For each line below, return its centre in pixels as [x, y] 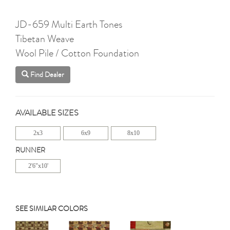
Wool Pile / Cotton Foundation [77, 53]
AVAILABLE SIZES [47, 113]
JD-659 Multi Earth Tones [69, 24]
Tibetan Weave [45, 38]
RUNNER [30, 150]
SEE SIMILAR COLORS [52, 209]
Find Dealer [47, 75]
